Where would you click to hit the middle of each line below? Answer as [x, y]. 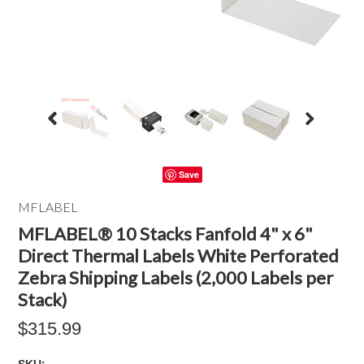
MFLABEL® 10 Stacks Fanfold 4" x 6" [166, 234]
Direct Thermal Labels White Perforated [179, 256]
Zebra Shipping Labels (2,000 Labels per [176, 277]
